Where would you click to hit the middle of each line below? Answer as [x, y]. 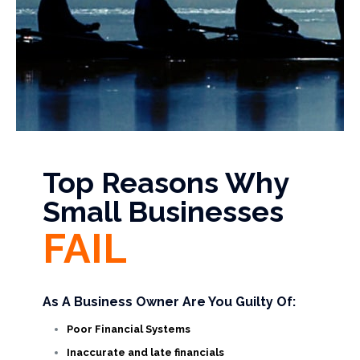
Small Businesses [163, 211]
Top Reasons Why [166, 182]
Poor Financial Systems [129, 329]
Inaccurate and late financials [145, 352]
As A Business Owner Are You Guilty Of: [169, 302]
